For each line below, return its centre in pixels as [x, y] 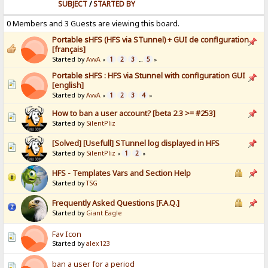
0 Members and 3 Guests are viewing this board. [93, 24]
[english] [68, 86]
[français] [69, 50]
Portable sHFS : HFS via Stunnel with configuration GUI [149, 76]
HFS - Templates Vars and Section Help [122, 173]
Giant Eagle [104, 213]
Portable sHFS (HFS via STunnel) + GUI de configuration [151, 40]
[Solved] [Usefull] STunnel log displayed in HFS [136, 144]
